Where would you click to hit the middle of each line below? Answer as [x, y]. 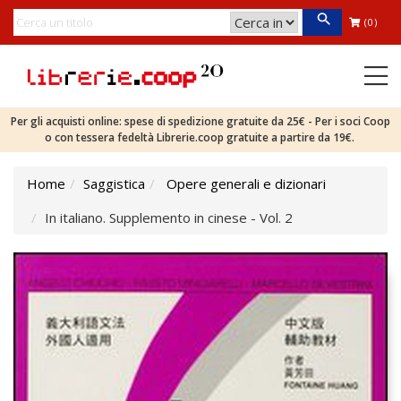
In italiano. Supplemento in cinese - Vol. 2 [169, 218]
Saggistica [114, 183]
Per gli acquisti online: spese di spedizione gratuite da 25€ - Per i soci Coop [200, 121]
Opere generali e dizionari [246, 183]
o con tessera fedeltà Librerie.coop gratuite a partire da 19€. [200, 137]
